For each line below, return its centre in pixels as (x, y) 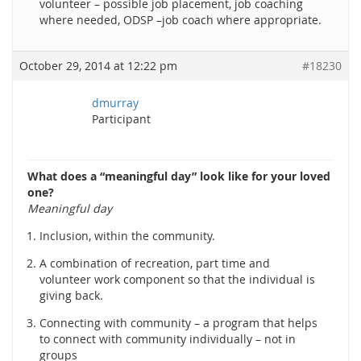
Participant (121, 119)
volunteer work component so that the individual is (177, 279)
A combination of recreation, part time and (155, 263)
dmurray (115, 103)
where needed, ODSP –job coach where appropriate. (180, 20)
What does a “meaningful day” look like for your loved (179, 176)
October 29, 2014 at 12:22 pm (98, 66)
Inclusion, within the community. (127, 236)
